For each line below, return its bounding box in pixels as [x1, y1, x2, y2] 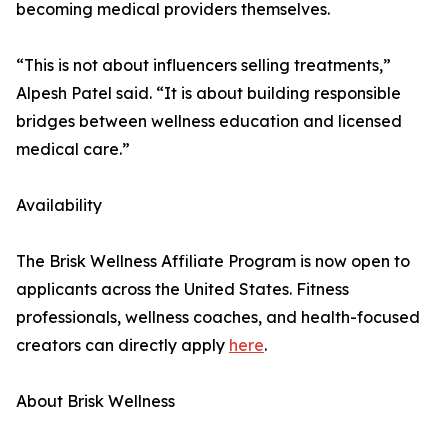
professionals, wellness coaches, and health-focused [16, 307, 420, 328]
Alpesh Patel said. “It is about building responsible [16, 83, 401, 104]
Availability [16, 195, 102, 216]
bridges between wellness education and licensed [16, 111, 402, 132]
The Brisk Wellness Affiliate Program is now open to [16, 251, 410, 272]
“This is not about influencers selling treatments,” [16, 55, 391, 76]
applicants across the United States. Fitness [16, 279, 349, 300]
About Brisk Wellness [16, 391, 175, 412]
